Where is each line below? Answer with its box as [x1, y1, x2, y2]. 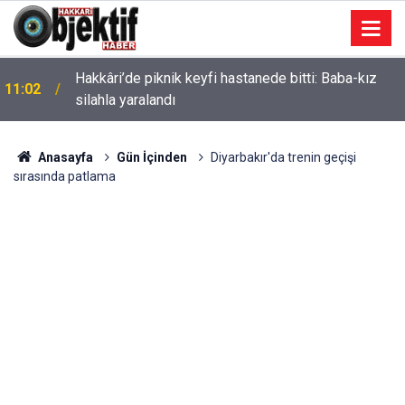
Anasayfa [34, 150, 93, 165]
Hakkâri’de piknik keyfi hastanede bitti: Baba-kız [75, 70, 377, 87]
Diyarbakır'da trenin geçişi [210, 150, 356, 165]
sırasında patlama [14, 169, 116, 184]
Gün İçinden [116, 150, 187, 165]
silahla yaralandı [75, 91, 175, 108]
